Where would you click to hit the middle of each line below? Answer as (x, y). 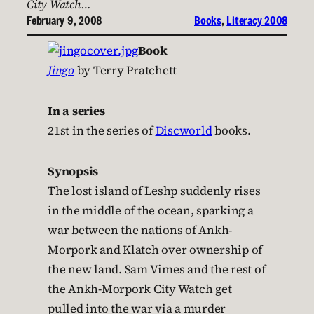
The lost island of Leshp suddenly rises (154, 191)
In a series (76, 111)
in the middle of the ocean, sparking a (151, 211)
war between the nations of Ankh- (140, 230)
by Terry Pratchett (125, 70)
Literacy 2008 (257, 21)
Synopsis (73, 171)
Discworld (184, 131)
